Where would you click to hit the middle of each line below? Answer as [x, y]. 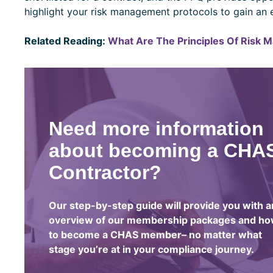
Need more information [156, 128]
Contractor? [105, 172]
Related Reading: [66, 41]
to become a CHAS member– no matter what [155, 234]
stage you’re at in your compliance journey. [151, 249]
